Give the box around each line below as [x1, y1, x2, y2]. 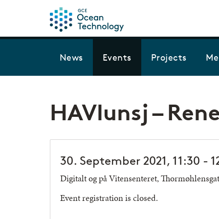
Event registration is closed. [60, 192, 158, 204]
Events [102, 52, 131, 63]
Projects [151, 52, 187, 63]
